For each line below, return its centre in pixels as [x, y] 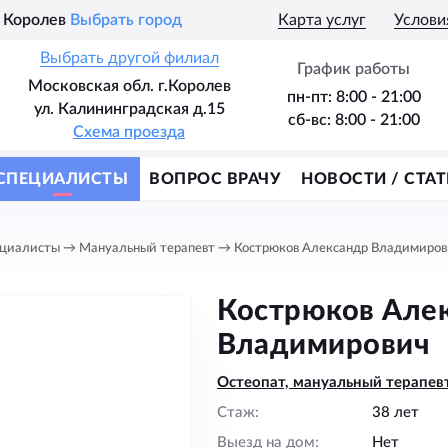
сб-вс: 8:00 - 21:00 [353, 120]
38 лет [395, 412]
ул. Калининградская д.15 [129, 109]
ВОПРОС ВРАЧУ [214, 179]
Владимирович [323, 345]
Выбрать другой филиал [129, 58]
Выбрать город [126, 20]
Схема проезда [129, 132]
